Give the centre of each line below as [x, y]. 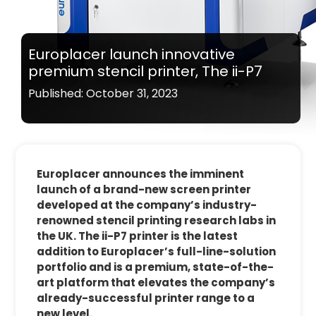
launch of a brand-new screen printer [144, 190]
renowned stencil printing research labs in [157, 221]
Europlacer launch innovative [131, 55]
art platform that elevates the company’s [156, 283]
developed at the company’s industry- [147, 205]
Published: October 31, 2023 [103, 94]
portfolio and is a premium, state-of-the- [156, 267]
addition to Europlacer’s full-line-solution [157, 252]
